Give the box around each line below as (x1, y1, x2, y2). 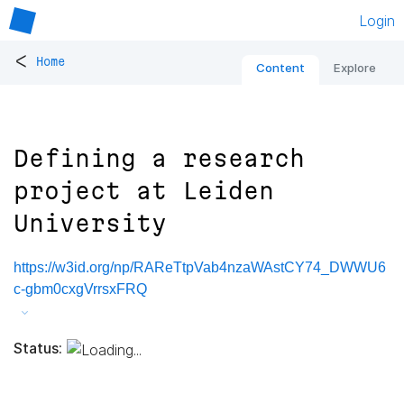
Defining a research (14, 145, 305, 172)
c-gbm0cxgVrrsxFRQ (14, 281, 147, 298)
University (14, 210, 167, 237)
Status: (14, 338, 62, 357)
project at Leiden (14, 178, 274, 205)
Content (256, 60, 305, 76)
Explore (334, 60, 376, 76)
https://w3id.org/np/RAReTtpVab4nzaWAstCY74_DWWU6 (14, 260, 386, 276)
